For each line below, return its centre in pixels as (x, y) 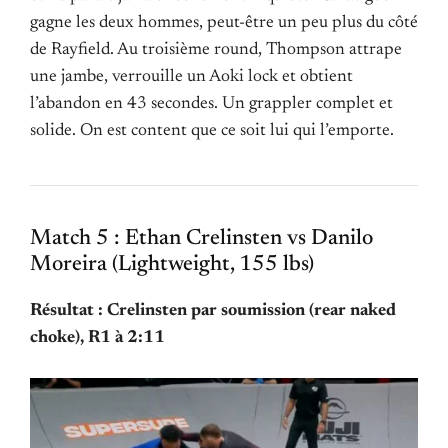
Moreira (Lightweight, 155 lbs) (172, 264)
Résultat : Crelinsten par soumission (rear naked (213, 310)
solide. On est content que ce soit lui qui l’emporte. (212, 130)
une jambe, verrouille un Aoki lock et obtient (191, 76)
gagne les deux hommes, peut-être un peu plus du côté (224, 22)
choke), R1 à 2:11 (97, 337)
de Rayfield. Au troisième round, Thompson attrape (216, 49)
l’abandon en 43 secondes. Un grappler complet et (211, 103)
